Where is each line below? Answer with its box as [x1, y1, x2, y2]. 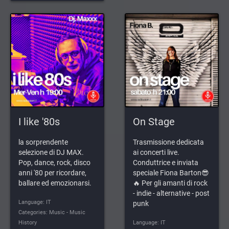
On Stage [133, 116, 175, 128]
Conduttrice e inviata [133, 158, 198, 167]
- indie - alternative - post [133, 189, 210, 198]
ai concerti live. [133, 148, 179, 157]
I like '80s [18, 116, 60, 128]
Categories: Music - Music [18, 209, 85, 216]
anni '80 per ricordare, [18, 169, 86, 177]
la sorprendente [18, 138, 68, 147]
